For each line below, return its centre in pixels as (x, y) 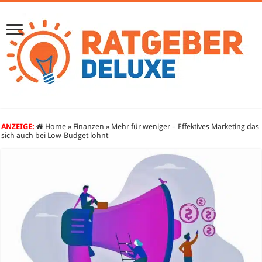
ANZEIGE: (18, 127)
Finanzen (89, 127)
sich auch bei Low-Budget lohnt (55, 135)
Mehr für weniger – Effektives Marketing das (185, 127)
